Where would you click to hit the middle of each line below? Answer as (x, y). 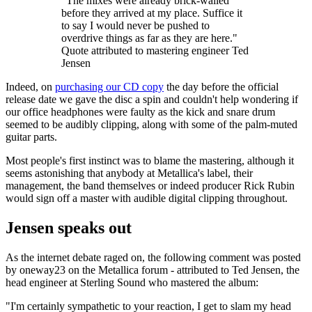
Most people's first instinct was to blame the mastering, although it (150, 160)
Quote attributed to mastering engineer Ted (155, 50)
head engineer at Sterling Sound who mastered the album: (132, 282)
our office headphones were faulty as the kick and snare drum (140, 111)
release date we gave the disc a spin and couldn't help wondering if (152, 99)
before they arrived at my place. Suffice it (152, 13)
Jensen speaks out (69, 227)
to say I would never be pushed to (135, 25)
